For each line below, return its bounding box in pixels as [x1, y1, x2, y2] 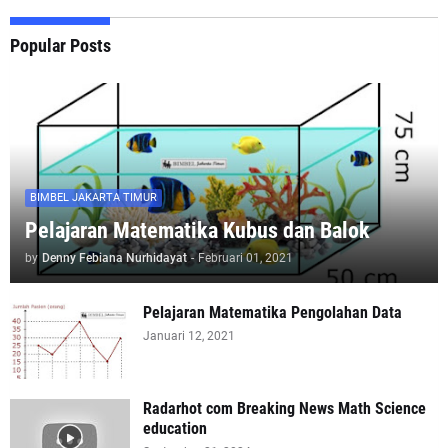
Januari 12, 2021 [143, 328, 235, 343]
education [143, 418, 207, 438]
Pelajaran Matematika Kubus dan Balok [25, 217, 370, 243]
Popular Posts [10, 34, 111, 56]
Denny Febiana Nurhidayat [42, 250, 187, 265]
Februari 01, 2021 [198, 250, 293, 265]
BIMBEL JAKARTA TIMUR [30, 191, 157, 205]
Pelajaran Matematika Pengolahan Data [143, 302, 402, 322]
